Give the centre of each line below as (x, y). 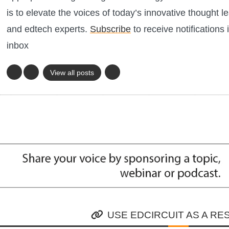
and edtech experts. (48, 29)
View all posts (72, 73)
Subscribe (110, 29)
